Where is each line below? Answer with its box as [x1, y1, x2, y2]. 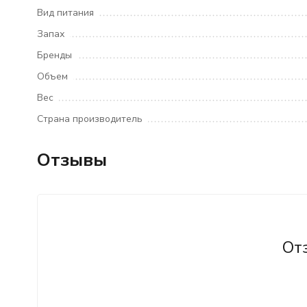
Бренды [36, 49, 72, 62]
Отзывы [36, 148, 107, 172]
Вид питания [36, 6, 94, 19]
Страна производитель [36, 112, 143, 125]
